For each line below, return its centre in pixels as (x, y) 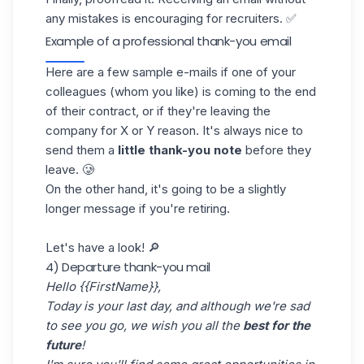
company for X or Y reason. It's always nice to (174, 130)
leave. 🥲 (70, 169)
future (63, 344)
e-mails (197, 71)
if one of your (257, 71)
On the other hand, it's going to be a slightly (166, 188)
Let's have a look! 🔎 (103, 247)
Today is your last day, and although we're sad (178, 305)
